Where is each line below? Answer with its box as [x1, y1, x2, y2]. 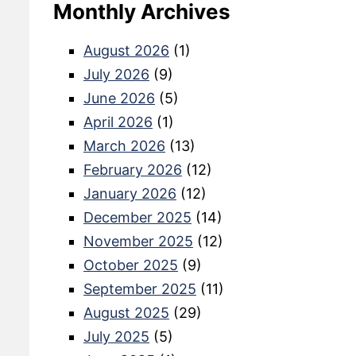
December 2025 [83, 208, 192, 226]
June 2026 [83, 89, 155, 106]
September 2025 [83, 280, 196, 297]
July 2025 [83, 327, 149, 345]
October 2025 [83, 256, 178, 273]
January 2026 [83, 184, 176, 202]
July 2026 [83, 65, 149, 83]
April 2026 [83, 113, 153, 130]
